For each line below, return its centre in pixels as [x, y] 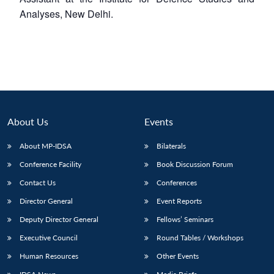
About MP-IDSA [46, 146]
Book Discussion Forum [195, 164]
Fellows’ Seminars [185, 219]
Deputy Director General [59, 219]
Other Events [178, 256]
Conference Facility [50, 164]
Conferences [177, 182]
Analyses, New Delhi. [66, 13]
